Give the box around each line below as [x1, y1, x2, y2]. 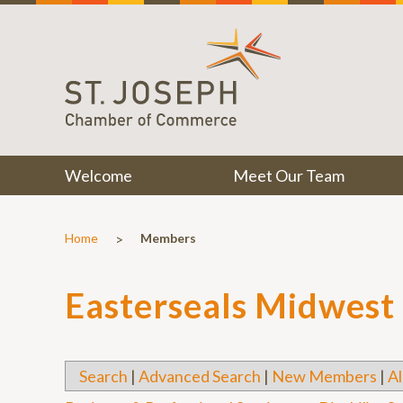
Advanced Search [139, 366, 261, 386]
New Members [272, 366, 377, 386]
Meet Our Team [232, 166, 345, 185]
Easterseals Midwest [65, 284, 395, 327]
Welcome [65, 166, 132, 185]
